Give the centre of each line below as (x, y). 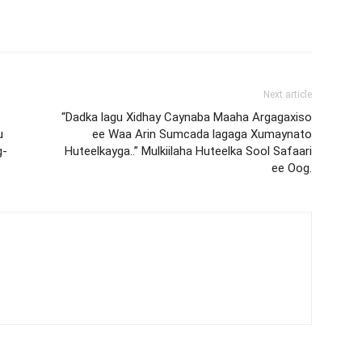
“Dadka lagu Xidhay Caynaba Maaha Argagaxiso (187, 117)
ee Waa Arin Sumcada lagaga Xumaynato (202, 134)
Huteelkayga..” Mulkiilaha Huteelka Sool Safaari (188, 151)
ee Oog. (292, 168)
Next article (288, 94)
